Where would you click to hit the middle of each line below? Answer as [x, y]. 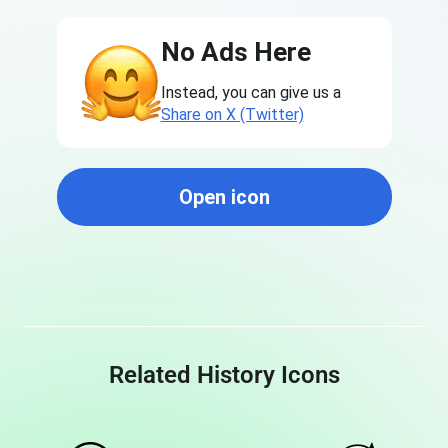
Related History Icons [224, 375]
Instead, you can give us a [250, 92]
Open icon [224, 197]
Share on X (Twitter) [232, 114]
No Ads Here [235, 52]
